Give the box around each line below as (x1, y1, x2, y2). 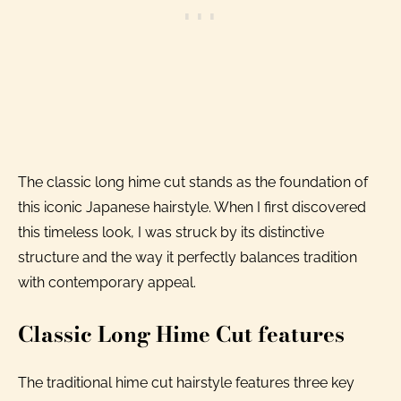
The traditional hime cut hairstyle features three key (18, 373, 354, 391)
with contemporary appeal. (18, 273, 196, 291)
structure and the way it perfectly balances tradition (18, 248, 357, 266)
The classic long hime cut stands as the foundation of (18, 173, 368, 191)
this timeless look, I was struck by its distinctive (18, 223, 324, 241)
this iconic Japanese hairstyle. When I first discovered (18, 198, 366, 216)
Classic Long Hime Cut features (18, 317, 345, 351)
